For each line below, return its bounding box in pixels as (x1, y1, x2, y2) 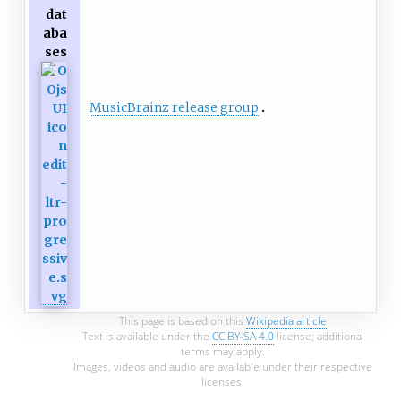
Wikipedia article (246, 312, 327, 328)
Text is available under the (81, 328, 212, 344)
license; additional (273, 328, 364, 344)
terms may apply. (181, 343, 265, 359)
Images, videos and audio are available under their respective (73, 358, 372, 374)
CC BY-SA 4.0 (211, 328, 274, 344)
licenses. (201, 373, 244, 389)
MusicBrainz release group (89, 99, 259, 116)
